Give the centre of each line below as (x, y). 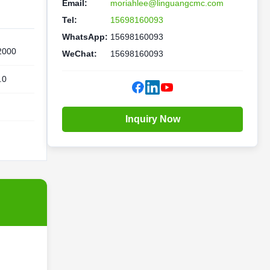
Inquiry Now (152, 119)
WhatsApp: (85, 37)
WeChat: (80, 54)
